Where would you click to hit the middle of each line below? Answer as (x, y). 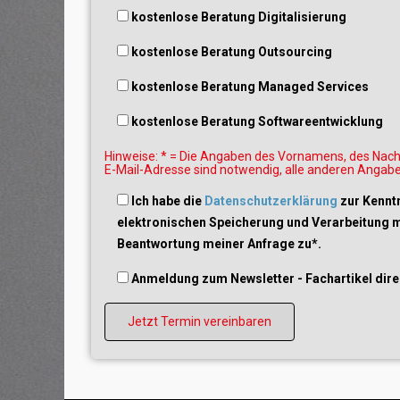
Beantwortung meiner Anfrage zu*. (219, 244)
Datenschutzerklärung (271, 201)
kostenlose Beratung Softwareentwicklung (257, 121)
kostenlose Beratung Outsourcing (232, 52)
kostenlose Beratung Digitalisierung (239, 17)
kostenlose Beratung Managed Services (250, 87)
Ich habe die (168, 201)
